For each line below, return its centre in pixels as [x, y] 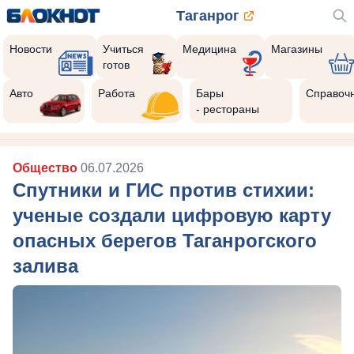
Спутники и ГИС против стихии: [164, 190]
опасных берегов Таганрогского [165, 241]
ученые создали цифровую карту [172, 215]
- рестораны [228, 109]
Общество [47, 168]
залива [45, 266]
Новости [31, 49]
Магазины [296, 49]
